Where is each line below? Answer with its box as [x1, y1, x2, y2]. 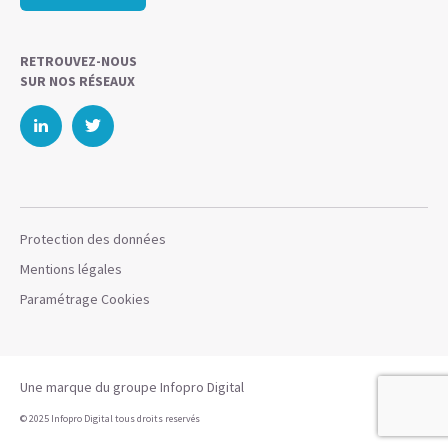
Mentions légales [20, 260, 122, 278]
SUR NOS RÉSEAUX [20, 72, 135, 90]
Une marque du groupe [20, 378, 160, 396]
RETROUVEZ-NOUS [20, 52, 137, 70]
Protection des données [20, 230, 166, 248]
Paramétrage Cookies [20, 290, 150, 308]
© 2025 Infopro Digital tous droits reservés [20, 412, 200, 425]
